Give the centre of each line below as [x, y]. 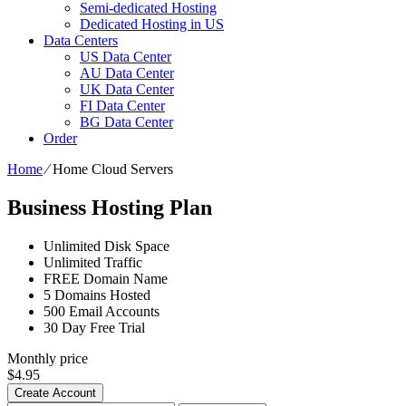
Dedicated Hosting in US [152, 24]
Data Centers [81, 40]
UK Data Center [127, 89]
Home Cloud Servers [113, 169]
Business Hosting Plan [110, 207]
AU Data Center [127, 72]
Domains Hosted [101, 295]
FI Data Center [122, 105]
